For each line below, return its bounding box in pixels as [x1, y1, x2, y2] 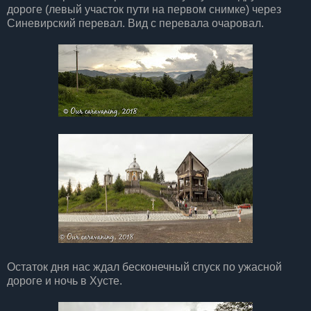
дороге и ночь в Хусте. [7, 274, 122, 287]
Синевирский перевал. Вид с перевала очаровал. [7, 17, 264, 29]
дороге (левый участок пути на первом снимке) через [7, 3, 281, 15]
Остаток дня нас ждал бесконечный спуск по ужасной [7, 260, 282, 273]
